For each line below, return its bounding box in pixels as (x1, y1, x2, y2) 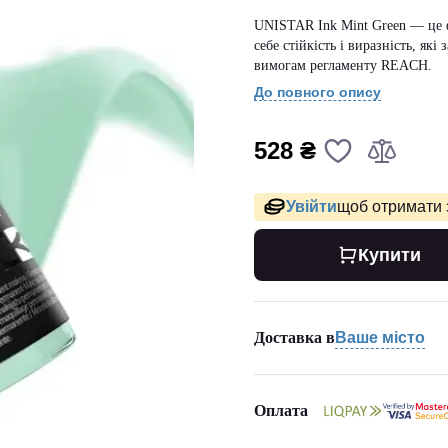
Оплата (254, 402, 308, 419)
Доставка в (254, 328, 335, 346)
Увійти (286, 198, 337, 215)
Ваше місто (335, 328, 425, 346)
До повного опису (254, 84, 381, 100)
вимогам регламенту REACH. (254, 58, 432, 73)
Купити (357, 245, 421, 265)
